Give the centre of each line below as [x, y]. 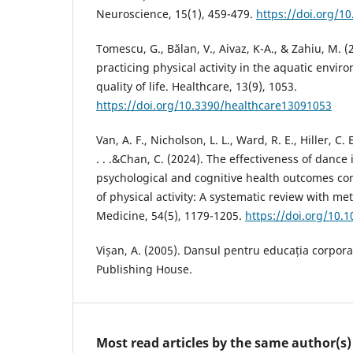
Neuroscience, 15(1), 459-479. [176, 13]
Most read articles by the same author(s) [224, 342]
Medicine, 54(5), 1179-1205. [171, 215]
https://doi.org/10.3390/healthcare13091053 [214, 105]
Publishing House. [144, 269]
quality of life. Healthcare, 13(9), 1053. [197, 86]
